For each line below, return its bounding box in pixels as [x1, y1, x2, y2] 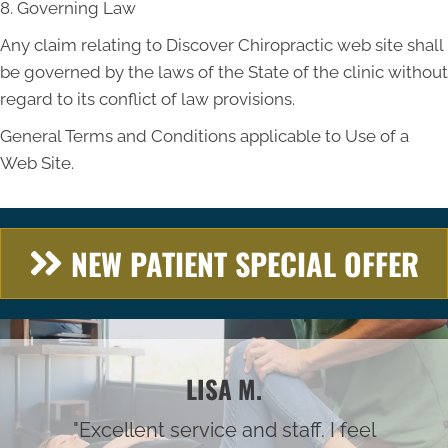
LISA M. [186, 370, 262, 407]
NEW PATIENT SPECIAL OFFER [71, 240, 419, 286]
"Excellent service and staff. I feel [72, 418, 376, 442]
